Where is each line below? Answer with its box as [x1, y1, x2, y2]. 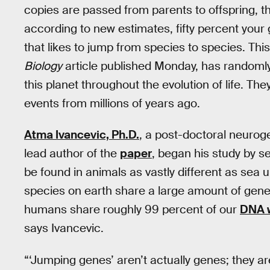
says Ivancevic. [24, 221, 104, 236]
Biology [24, 58, 62, 74]
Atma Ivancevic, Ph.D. [24, 127, 139, 143]
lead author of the [24, 146, 120, 162]
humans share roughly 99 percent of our [24, 202, 240, 218]
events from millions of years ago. [24, 95, 200, 111]
